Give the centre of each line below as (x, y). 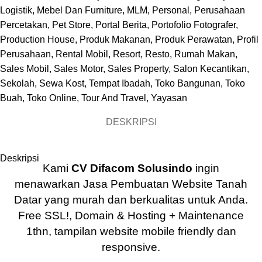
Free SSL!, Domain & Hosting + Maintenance (131, 216)
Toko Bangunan (188, 84)
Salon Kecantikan (210, 69)
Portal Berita (121, 25)
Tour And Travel (114, 98)
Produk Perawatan (194, 40)
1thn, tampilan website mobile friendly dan (131, 232)
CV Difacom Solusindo (132, 168)
